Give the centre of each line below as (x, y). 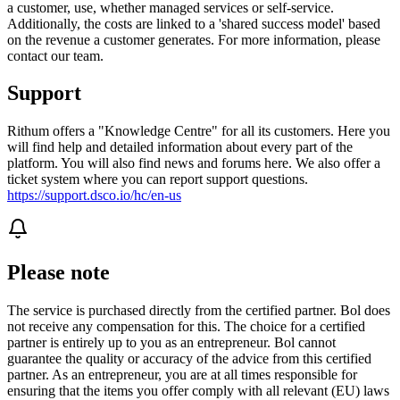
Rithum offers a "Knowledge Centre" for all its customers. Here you (199, 131)
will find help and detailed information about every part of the (180, 147)
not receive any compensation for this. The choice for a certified (186, 327)
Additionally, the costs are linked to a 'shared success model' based (194, 23)
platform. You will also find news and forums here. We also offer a (194, 163)
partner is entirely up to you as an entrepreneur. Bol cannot (171, 343)
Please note (58, 273)
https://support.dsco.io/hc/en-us (94, 196)
